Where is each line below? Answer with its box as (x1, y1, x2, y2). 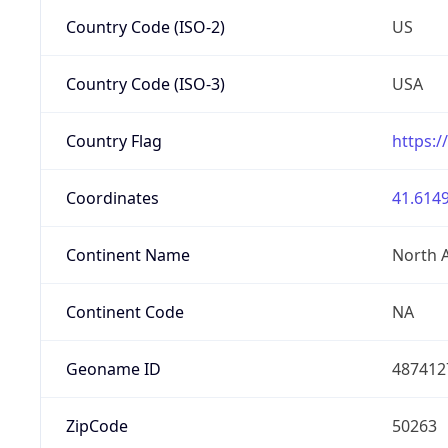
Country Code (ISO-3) (65, 72, 225, 95)
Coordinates (65, 186, 159, 209)
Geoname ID (65, 357, 161, 380)
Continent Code (65, 300, 184, 323)
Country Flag (65, 129, 162, 152)
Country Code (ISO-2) (65, 15, 225, 38)
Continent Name (65, 243, 190, 266)
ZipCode (65, 414, 128, 437)
